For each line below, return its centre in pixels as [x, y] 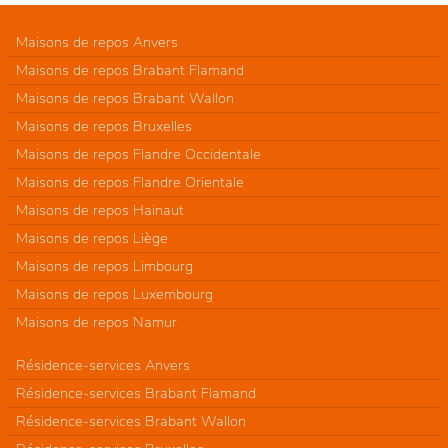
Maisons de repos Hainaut [100, 209]
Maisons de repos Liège [92, 237]
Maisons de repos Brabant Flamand [130, 69]
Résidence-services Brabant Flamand [136, 392]
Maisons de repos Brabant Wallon [125, 97]
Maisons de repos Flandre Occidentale [138, 153]
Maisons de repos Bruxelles [104, 125]
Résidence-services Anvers [103, 364]
